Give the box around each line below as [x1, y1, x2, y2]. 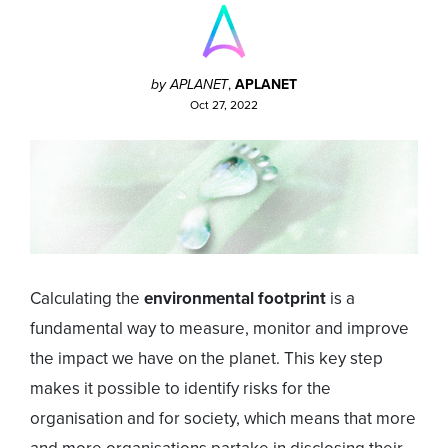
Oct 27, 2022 [190, 96, 258, 114]
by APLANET [150, 74, 229, 95]
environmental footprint [144, 285, 330, 311]
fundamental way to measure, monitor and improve [30, 315, 409, 341]
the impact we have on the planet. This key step [30, 345, 383, 371]
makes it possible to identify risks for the [30, 375, 331, 401]
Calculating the [30, 285, 144, 311]
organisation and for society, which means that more [30, 405, 416, 431]
